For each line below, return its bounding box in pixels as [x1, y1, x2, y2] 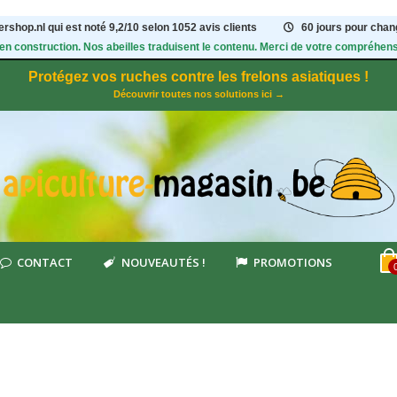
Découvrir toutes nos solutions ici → [113, 89, 284, 99]
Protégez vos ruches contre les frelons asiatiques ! [28, 69, 369, 84]
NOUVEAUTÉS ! [121, 254, 206, 270]
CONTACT [17, 254, 74, 270]
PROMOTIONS [253, 254, 332, 270]
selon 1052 [142, 21, 200, 34]
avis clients [199, 21, 258, 34]
